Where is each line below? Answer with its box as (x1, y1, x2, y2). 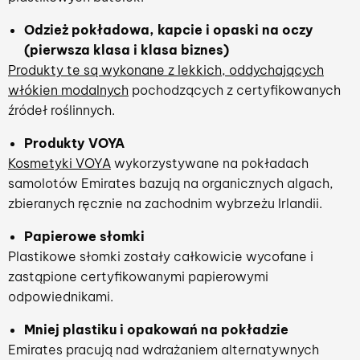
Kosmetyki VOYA (8, 154, 111, 171)
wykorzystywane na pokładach (111, 154, 309, 171)
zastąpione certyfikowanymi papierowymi (8, 268, 268, 284)
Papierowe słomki (24, 227, 145, 244)
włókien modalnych (8, 81, 129, 98)
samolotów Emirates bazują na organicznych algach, (8, 174, 333, 191)
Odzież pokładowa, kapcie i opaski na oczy (24, 21, 313, 38)
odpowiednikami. (8, 288, 113, 305)
